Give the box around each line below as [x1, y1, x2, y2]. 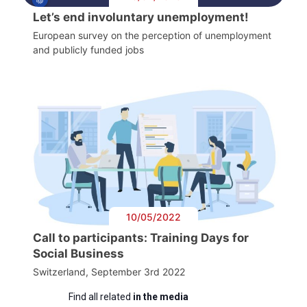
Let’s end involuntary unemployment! [33, 10, 249, 24]
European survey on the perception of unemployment [33, 29, 271, 41]
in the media [132, 291, 188, 302]
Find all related [68, 291, 133, 302]
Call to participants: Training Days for [33, 230, 249, 245]
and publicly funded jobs [33, 43, 144, 56]
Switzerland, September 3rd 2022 [33, 265, 185, 278]
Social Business [33, 246, 124, 260]
